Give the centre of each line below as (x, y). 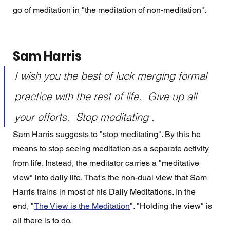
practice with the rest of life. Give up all (107, 97)
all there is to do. (43, 221)
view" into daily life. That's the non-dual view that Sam (111, 178)
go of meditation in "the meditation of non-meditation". (110, 10)
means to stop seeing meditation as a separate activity (112, 149)
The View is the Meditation (82, 206)
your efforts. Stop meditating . (86, 117)
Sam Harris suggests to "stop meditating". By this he (108, 135)
